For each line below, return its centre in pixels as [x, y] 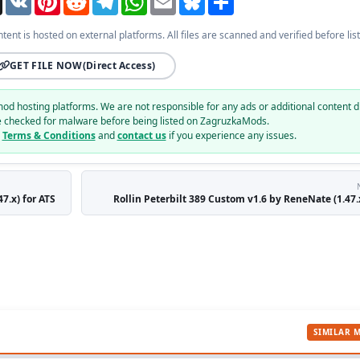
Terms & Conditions [49, 136]
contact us [141, 136]
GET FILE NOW [46, 66]
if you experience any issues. [231, 136]
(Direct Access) [119, 66]
